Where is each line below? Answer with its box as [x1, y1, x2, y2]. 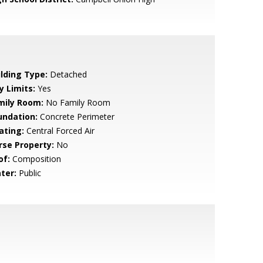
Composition [9, 153, 61, 164]
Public [16, 167, 41, 178]
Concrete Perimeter [37, 111, 114, 122]
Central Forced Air [23, 125, 95, 136]
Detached [47, 69, 87, 80]
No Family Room [43, 97, 110, 108]
